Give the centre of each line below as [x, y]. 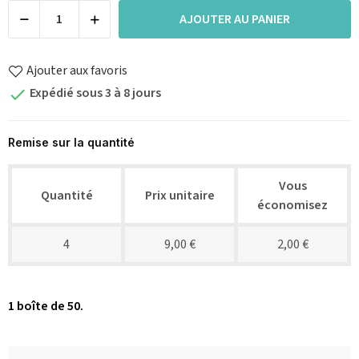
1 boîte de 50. [46, 306]
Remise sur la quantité [71, 142]
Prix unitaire [179, 195]
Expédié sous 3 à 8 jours [94, 93]
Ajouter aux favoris [77, 70]
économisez [292, 205]
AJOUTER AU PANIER [235, 19]
